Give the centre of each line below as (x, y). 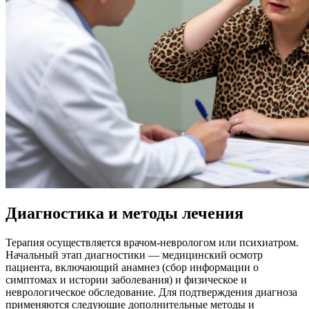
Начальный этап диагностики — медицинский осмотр (134, 255)
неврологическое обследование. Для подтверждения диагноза (151, 292)
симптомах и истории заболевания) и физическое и (126, 280)
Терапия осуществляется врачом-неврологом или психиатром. (152, 243)
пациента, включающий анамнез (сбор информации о (132, 268)
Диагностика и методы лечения (124, 213)
